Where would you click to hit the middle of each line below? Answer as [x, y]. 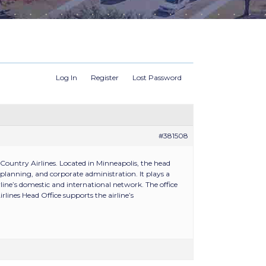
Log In [66, 77]
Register [105, 77]
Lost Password [157, 77]
